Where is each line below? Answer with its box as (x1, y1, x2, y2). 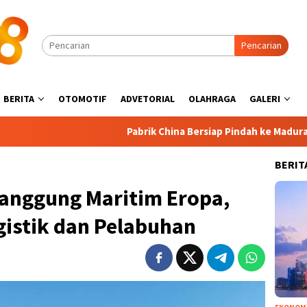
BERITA (3, 93, 34, 105)
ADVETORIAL (121, 93, 175, 105)
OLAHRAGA (188, 93, 236, 105)
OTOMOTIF (58, 93, 107, 105)
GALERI (249, 93, 280, 105)
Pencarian (241, 39, 282, 51)
